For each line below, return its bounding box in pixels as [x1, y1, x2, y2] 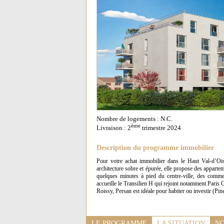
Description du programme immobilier [96, 143, 214, 151]
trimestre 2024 [140, 124, 181, 132]
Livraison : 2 [96, 124, 131, 132]
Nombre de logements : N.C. [96, 115, 172, 122]
